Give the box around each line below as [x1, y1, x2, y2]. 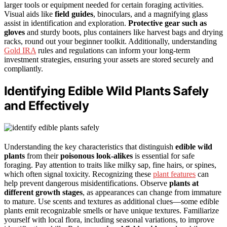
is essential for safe [133, 151, 195, 160]
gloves [4, 28, 25, 37]
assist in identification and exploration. [4, 19, 128, 28]
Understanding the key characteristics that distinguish [4, 142, 175, 151]
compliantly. [4, 64, 43, 73]
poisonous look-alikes [60, 151, 133, 160]
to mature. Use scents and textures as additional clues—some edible [4, 197, 219, 206]
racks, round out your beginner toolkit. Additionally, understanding [4, 37, 217, 46]
